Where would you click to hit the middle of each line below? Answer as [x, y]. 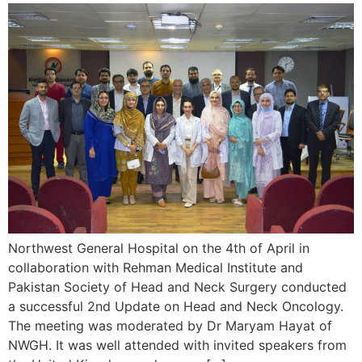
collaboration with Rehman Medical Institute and [156, 268]
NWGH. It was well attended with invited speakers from [177, 345]
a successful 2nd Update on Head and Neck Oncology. [176, 307]
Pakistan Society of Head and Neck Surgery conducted [177, 287]
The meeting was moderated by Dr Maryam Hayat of [170, 326]
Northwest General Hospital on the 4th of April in [159, 248]
